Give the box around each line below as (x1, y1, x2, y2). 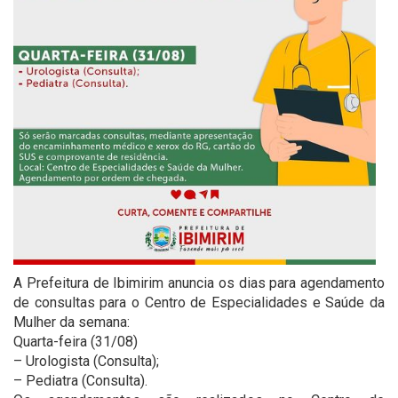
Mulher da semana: (13, 313, 130, 330)
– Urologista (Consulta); (13, 352, 159, 370)
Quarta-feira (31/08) (13, 332, 138, 350)
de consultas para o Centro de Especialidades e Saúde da (13, 293, 385, 311)
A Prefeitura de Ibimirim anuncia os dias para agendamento (13, 274, 385, 291)
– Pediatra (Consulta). (13, 371, 147, 389)
